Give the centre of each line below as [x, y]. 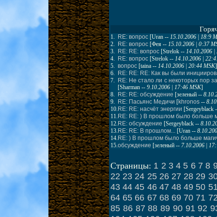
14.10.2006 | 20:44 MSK [186, 66]
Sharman [130, 87]
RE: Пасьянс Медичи [146, 102]
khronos [189, 102]
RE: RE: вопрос [139, 51]
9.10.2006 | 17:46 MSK [174, 87]
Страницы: [132, 166]
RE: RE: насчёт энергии [150, 109]
